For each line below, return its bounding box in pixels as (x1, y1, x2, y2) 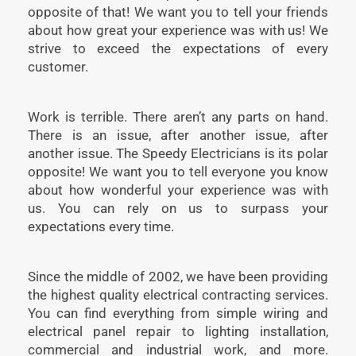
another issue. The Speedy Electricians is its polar (28, 145, 328, 161)
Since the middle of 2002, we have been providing (28, 268, 328, 284)
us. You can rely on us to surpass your (28, 199, 328, 216)
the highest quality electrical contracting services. (28, 286, 328, 303)
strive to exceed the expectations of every (28, 40, 328, 56)
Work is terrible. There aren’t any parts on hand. (28, 108, 328, 125)
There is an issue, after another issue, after (28, 126, 328, 143)
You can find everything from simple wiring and (28, 304, 328, 321)
